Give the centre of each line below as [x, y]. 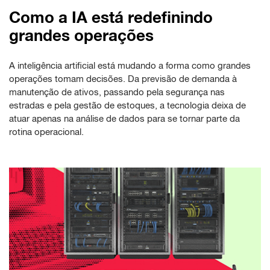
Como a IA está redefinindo [111, 17]
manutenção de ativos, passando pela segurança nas [117, 92]
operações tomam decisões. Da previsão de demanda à [123, 79]
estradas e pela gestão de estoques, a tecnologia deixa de [127, 105]
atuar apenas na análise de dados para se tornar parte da [124, 119]
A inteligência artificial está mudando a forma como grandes [130, 66]
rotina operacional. [46, 132]
